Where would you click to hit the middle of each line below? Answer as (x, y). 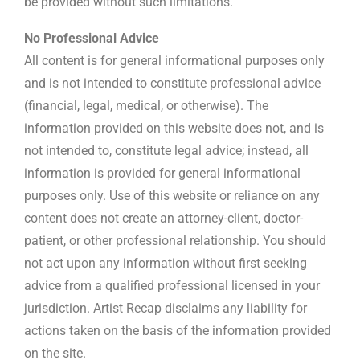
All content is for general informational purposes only (174, 60)
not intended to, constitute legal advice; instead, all (166, 150)
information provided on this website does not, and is (174, 128)
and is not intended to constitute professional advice (172, 83)
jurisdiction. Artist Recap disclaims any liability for (166, 308)
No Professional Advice (92, 38)
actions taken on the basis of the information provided (178, 330)
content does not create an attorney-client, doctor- (164, 218)
